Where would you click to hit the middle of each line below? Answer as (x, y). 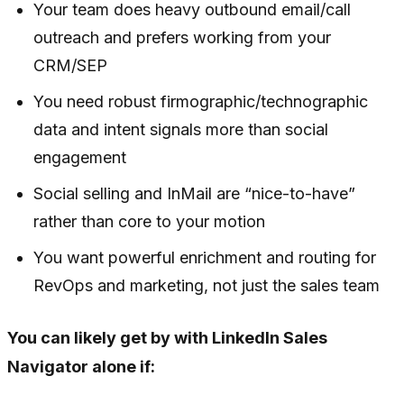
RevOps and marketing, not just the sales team (207, 286)
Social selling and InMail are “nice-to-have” (195, 194)
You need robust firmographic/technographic (201, 102)
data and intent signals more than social (181, 130)
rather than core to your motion (150, 222)
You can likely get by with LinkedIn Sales (167, 338)
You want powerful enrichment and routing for (205, 258)
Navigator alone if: (81, 367)
